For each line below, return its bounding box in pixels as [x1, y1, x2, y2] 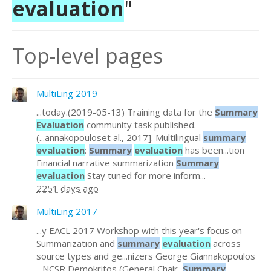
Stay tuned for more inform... [85, 169, 206, 181]
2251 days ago [36, 182, 99, 194]
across [211, 237, 241, 249]
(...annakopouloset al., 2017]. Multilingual [36, 131, 203, 143]
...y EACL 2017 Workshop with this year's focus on [36, 224, 242, 237]
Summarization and [36, 237, 117, 249]
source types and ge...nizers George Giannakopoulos [36, 249, 255, 262]
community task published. [84, 119, 196, 131]
